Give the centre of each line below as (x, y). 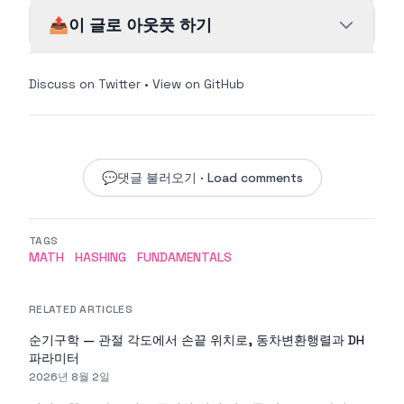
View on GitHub (198, 84)
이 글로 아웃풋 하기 (140, 25)
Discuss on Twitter (85, 84)
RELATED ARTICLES (81, 309)
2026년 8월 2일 (69, 377)
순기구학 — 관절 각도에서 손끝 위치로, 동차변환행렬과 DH (197, 340)
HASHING (101, 257)
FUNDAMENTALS (184, 257)
